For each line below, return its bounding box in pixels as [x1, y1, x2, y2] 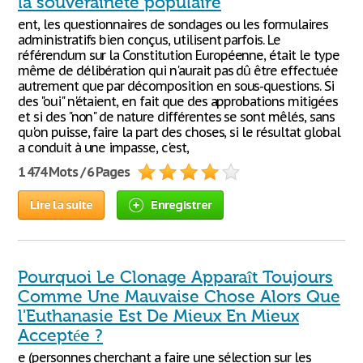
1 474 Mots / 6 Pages [18, 164, 130, 180]
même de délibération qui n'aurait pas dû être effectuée [18, 62, 338, 79]
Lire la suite [30, 197, 93, 212]
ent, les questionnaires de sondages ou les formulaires [18, 16, 328, 32]
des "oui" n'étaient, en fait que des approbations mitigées [18, 93, 338, 109]
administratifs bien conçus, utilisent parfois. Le [18, 32, 281, 48]
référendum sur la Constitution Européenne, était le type [18, 47, 340, 63]
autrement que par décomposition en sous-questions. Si [18, 78, 334, 94]
